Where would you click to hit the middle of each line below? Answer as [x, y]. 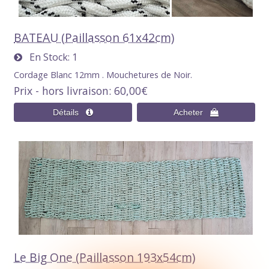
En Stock [45, 57]
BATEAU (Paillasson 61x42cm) [94, 38]
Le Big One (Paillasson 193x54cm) [105, 258]
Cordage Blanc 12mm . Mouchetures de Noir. [103, 75]
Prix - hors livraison [62, 91]
